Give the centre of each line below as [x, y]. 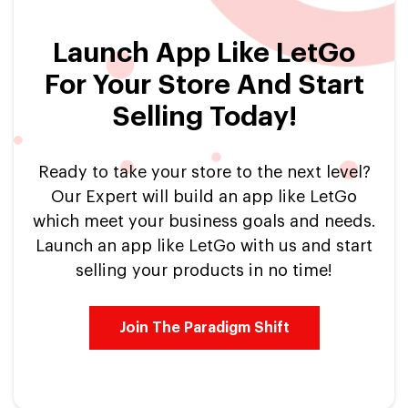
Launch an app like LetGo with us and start [204, 245]
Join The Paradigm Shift [204, 327]
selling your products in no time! [204, 270]
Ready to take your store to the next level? [204, 172]
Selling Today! [204, 116]
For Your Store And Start [204, 84]
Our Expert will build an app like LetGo [204, 196]
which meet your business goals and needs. [204, 221]
